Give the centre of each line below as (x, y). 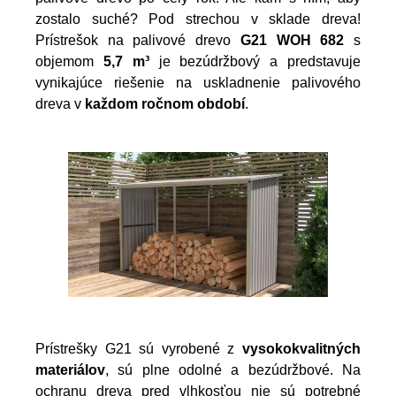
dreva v (60, 103)
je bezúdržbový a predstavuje (255, 61)
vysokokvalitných (301, 349)
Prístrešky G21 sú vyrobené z (139, 349)
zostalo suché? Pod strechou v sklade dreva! (198, 19)
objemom (69, 61)
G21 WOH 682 (292, 40)
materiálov (70, 370)
